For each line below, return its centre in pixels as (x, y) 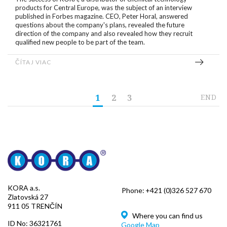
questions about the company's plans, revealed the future (100, 25)
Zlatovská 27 (28, 197)
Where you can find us (167, 216)
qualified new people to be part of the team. (80, 42)
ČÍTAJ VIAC (33, 62)
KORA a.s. (24, 187)
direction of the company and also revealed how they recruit (104, 33)
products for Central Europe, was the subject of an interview (104, 8)
